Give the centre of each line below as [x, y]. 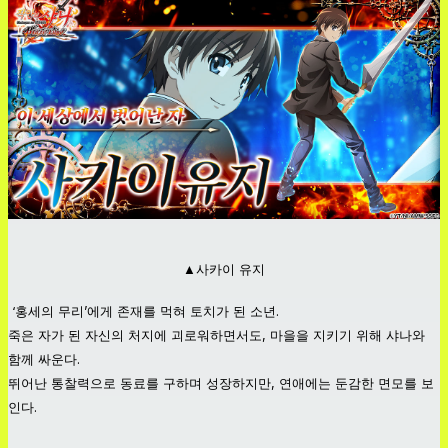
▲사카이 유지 [224, 269]
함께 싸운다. [44, 359]
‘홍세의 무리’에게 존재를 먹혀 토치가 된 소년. [143, 311]
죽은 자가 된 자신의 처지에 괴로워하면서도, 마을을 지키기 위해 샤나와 [216, 335]
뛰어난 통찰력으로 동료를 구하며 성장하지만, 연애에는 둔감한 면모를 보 [221, 383]
